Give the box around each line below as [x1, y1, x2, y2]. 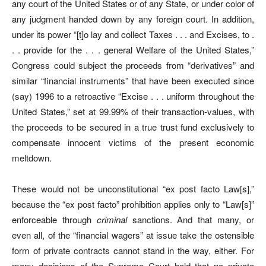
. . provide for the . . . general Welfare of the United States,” [12, 43, 254, 56]
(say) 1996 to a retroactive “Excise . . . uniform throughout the [12, 89, 254, 102]
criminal [96, 213, 127, 226]
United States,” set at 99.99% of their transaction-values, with [12, 104, 254, 118]
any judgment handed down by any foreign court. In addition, [12, 12, 254, 25]
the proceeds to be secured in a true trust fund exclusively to [12, 120, 254, 133]
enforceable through [12, 213, 97, 226]
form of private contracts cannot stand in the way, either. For [12, 243, 254, 256]
